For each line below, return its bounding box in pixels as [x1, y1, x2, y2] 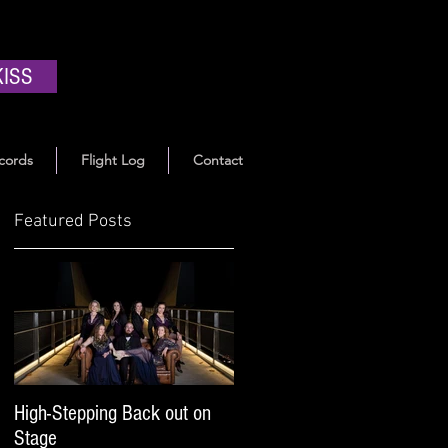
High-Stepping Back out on [14, 401, 210, 426]
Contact [192, 151, 243, 169]
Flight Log [80, 151, 145, 169]
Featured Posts [14, 211, 132, 232]
